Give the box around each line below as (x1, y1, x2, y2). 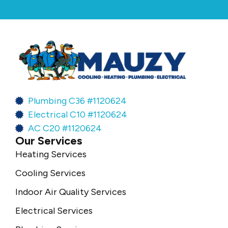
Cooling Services (15, 167, 85, 179)
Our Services (15, 133, 82, 148)
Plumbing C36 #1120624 (28, 95, 127, 106)
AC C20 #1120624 (28, 122, 102, 134)
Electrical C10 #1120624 (28, 108, 127, 120)
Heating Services (15, 148, 87, 160)
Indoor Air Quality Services (15, 186, 126, 197)
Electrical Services (15, 205, 93, 216)
